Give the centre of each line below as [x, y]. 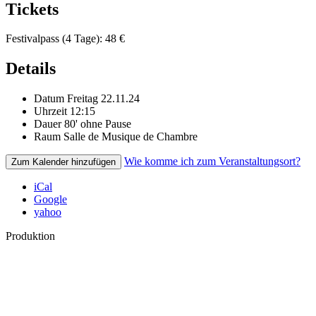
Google [50, 200]
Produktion [30, 236]
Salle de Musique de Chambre [130, 137]
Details [31, 69]
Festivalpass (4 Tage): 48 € [65, 39]
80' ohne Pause [98, 124]
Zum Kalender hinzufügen [63, 162]
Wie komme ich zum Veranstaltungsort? [212, 162]
